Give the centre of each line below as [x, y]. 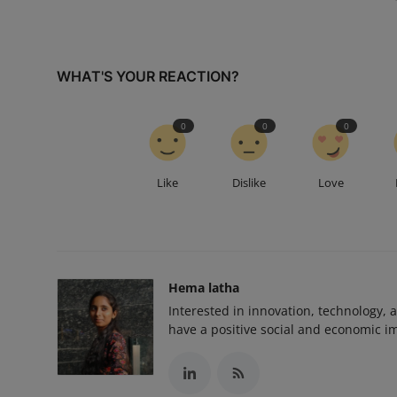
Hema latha [204, 288]
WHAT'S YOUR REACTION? [148, 77]
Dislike [249, 183]
